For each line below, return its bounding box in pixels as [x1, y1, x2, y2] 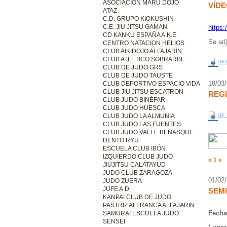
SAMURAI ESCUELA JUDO [102, 210, 179, 217]
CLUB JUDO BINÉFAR [102, 96, 165, 103]
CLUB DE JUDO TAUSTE [102, 72, 173, 79]
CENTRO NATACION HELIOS [102, 40, 184, 47]
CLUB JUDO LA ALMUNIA [102, 112, 175, 120]
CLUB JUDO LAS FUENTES [102, 121, 181, 128]
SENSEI [102, 218, 125, 225]
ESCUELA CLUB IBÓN [102, 145, 166, 152]
